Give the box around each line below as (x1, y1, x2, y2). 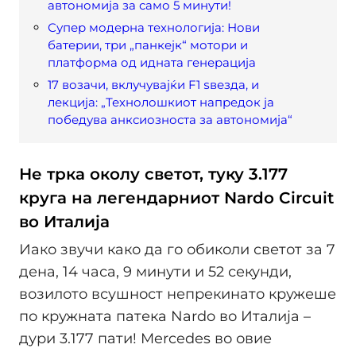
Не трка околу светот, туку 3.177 (19, 164, 288, 184)
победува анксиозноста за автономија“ (48, 111, 292, 127)
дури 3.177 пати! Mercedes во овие (19, 330, 272, 348)
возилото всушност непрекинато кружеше (19, 285, 336, 304)
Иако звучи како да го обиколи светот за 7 (19, 241, 335, 259)
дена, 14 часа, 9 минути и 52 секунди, (19, 263, 292, 281)
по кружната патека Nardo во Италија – (19, 308, 311, 326)
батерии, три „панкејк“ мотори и (48, 37, 248, 52)
